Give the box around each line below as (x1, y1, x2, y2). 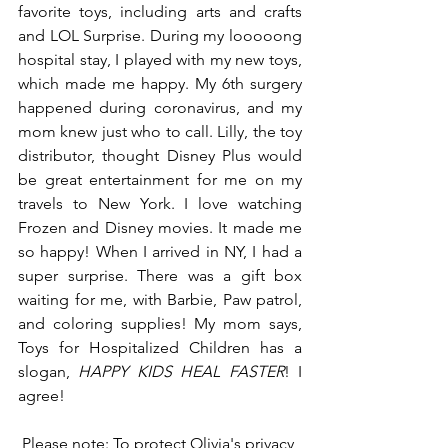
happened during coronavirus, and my (18, 98, 302, 117)
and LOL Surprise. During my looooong (18, 26, 302, 45)
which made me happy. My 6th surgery (18, 74, 302, 93)
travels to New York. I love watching (18, 194, 302, 213)
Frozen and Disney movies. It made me (18, 218, 302, 237)
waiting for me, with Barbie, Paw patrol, (18, 290, 302, 309)
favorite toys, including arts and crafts (18, 2, 302, 21)
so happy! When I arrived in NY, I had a (18, 242, 302, 261)
